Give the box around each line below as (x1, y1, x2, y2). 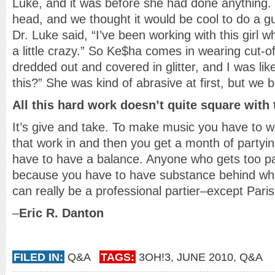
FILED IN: (14, 250, 63, 263)
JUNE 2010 (177, 250, 233, 263)
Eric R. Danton (19, 206, 104, 220)
